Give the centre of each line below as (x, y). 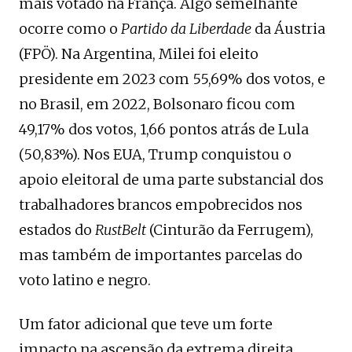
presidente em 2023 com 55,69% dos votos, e (172, 79)
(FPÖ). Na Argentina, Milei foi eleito (139, 53)
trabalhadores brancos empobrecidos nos (161, 204)
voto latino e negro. (85, 280)
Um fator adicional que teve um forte (146, 324)
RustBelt (122, 229)
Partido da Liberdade (186, 28)
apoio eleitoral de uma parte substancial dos (171, 179)
